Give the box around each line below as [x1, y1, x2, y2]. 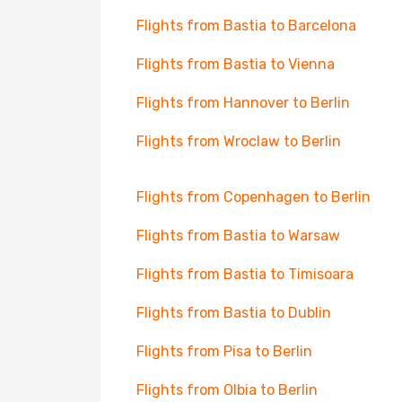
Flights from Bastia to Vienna [136, 56, 335, 73]
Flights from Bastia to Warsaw [136, 227, 340, 244]
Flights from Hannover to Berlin [136, 94, 350, 111]
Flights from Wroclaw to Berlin [136, 133, 341, 150]
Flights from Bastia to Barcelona [136, 17, 356, 34]
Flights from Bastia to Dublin [136, 304, 331, 321]
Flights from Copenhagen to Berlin [136, 188, 371, 205]
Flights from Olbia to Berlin [136, 381, 318, 398]
